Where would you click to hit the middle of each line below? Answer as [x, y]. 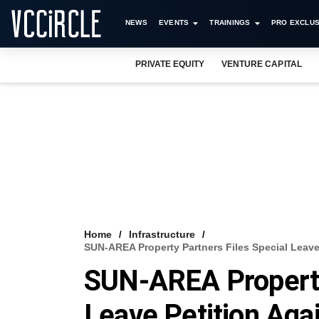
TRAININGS [230, 22]
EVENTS [174, 22]
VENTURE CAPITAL [262, 64]
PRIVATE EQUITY [170, 64]
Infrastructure [162, 234]
